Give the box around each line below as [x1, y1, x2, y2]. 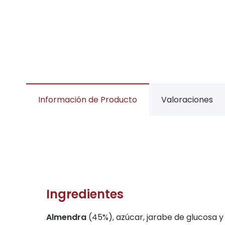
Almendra [46, 211, 86, 223]
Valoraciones [161, 93, 213, 105]
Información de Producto [38, 93, 137, 105]
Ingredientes [46, 186, 124, 203]
